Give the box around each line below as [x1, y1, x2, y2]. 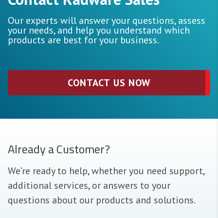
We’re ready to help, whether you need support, [8, 164, 204, 178]
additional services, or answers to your [8, 179, 170, 192]
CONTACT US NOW [68, 76, 150, 90]
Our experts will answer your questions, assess [8, 14, 205, 27]
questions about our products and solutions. [8, 194, 196, 207]
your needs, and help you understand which [8, 24, 190, 37]
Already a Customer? [8, 140, 110, 158]
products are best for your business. [8, 34, 159, 47]
